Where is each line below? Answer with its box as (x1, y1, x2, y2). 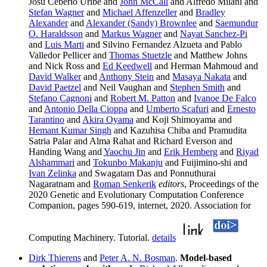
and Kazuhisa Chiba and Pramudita (111, 125, 247, 136)
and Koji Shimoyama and (133, 114, 232, 125)
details (152, 232, 176, 243)
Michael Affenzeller (103, 7, 177, 18)
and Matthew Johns (172, 50, 247, 61)
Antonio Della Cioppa (44, 104, 128, 114)
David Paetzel (29, 82, 81, 93)
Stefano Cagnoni (29, 93, 92, 104)
